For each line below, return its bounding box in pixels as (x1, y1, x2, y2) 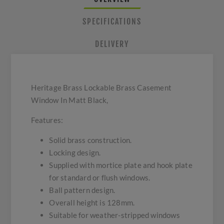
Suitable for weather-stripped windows (49, 210, 180, 220)
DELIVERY (95, 39, 129, 49)
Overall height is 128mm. (49, 198, 135, 207)
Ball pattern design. (49, 185, 115, 195)
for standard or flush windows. (49, 173, 150, 182)
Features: (31, 115, 63, 125)
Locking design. (49, 148, 101, 157)
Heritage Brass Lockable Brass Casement (31, 83, 172, 92)
